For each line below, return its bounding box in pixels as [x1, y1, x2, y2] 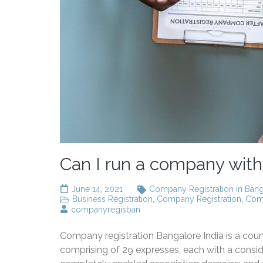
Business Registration [72, 194, 153, 204]
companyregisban [71, 205, 140, 214]
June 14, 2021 [72, 184, 123, 194]
